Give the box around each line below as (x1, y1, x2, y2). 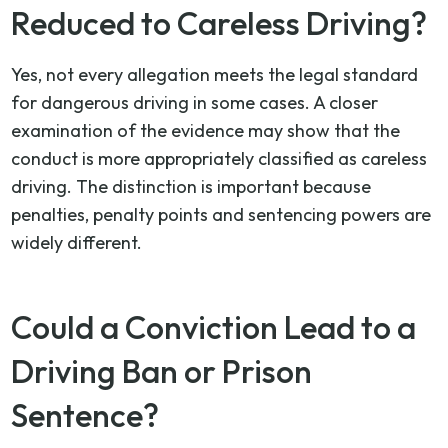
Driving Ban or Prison (11, 350, 313, 391)
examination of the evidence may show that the (11, 118, 401, 142)
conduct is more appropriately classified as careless (11, 146, 428, 170)
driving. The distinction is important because (11, 174, 372, 198)
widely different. (11, 230, 143, 254)
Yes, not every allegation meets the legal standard (11, 62, 419, 86)
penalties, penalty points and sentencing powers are (11, 202, 432, 226)
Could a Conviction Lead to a (11, 306, 417, 347)
